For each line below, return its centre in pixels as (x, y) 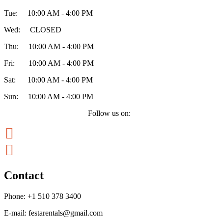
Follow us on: (110, 113)
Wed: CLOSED (33, 30)
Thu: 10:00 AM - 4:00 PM (49, 47)
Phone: (16, 196)
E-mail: (16, 213)
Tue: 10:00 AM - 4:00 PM (48, 13)
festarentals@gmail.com (66, 213)
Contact (24, 176)
